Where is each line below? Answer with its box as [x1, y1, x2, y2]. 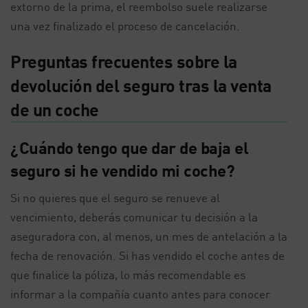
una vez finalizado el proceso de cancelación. [10, 19, 240, 33]
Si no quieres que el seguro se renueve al [10, 190, 220, 205]
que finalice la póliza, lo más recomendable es [10, 267, 245, 282]
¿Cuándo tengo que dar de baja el [10, 137, 248, 157]
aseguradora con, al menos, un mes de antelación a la [10, 229, 287, 243]
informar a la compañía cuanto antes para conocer [10, 287, 270, 301]
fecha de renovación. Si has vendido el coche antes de [10, 248, 285, 263]
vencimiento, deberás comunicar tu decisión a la [10, 210, 258, 224]
